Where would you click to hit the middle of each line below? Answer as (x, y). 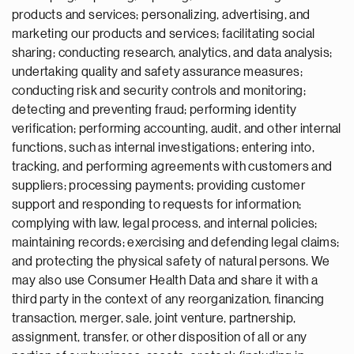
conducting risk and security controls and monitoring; (159, 91)
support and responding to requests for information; (157, 205)
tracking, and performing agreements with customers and (172, 167)
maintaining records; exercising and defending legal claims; (176, 243)
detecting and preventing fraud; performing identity (154, 110)
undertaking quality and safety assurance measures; (157, 72)
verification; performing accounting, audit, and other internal (177, 129)
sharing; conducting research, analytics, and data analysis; (172, 53)
